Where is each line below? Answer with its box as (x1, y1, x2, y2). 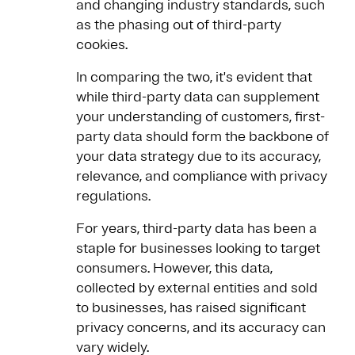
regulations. (76, 187, 151, 205)
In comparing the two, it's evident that (76, 68, 312, 86)
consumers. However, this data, (76, 259, 273, 277)
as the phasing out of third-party (76, 16, 281, 34)
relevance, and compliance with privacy (76, 167, 327, 185)
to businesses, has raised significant (76, 299, 306, 317)
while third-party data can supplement (76, 88, 319, 106)
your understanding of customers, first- (76, 108, 325, 126)
